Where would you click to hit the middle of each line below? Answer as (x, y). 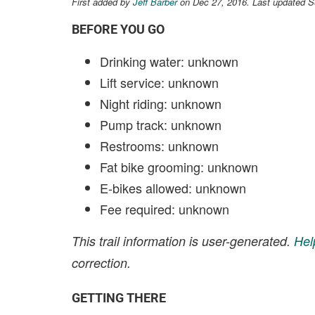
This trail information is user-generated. (183, 241)
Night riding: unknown (161, 103)
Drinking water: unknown (169, 61)
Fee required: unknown (165, 209)
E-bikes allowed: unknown (173, 188)
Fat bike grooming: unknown (179, 167)
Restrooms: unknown (159, 146)
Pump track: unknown (161, 124)
